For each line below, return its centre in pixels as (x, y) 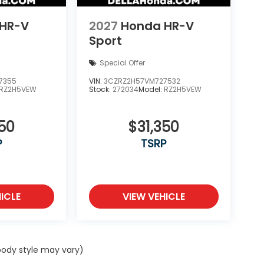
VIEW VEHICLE (154, 196)
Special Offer (122, 63)
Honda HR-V (157, 26)
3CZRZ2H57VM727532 (142, 81)
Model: (151, 89)
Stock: (100, 89)
